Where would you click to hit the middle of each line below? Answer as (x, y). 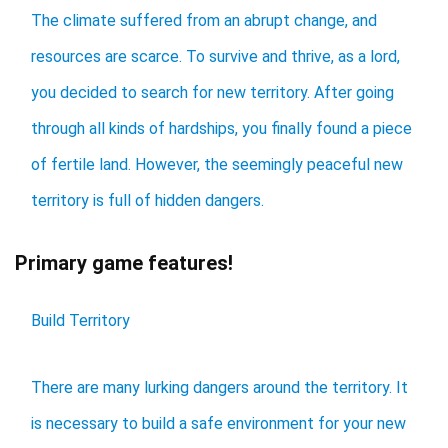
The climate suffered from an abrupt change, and (204, 21)
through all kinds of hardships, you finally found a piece (221, 129)
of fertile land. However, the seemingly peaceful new (217, 165)
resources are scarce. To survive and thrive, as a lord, (215, 57)
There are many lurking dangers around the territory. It (219, 388)
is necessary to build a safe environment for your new (218, 424)
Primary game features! (124, 263)
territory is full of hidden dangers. (147, 201)
